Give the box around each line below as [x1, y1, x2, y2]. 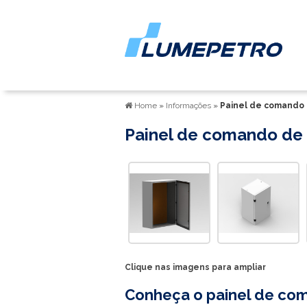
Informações [166, 101, 213, 110]
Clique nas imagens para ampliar [125, 262, 266, 272]
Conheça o [125, 286, 206, 304]
